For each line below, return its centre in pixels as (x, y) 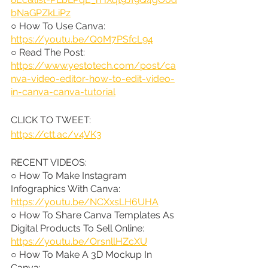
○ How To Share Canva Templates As (94, 215)
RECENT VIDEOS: (49, 162)
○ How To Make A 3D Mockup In (83, 254)
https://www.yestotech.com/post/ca (93, 65)
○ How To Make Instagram (70, 175)
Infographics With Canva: (67, 188)
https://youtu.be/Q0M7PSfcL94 (82, 39)
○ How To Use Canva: (59, 26)
